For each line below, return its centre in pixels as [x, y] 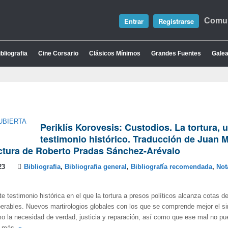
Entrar [134, 21]
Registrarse [176, 21]
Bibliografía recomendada [172, 167]
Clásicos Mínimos [115, 53]
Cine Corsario [58, 53]
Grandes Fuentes [176, 53]
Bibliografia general [96, 167]
